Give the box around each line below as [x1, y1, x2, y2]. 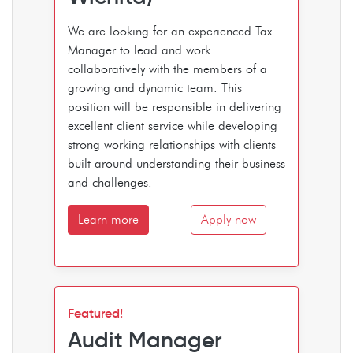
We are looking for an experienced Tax [68, 23, 272, 39]
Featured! [68, 304, 123, 321]
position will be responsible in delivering [68, 98, 281, 114]
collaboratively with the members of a [68, 61, 267, 76]
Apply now [201, 211, 256, 227]
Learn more [78, 211, 139, 227]
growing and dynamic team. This [68, 80, 242, 95]
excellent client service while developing [68, 117, 277, 133]
